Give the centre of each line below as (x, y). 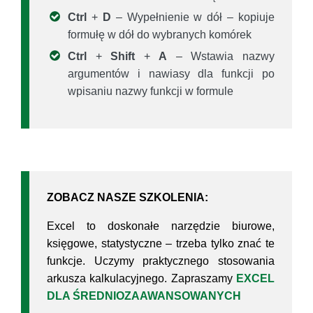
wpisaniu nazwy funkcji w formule (151, 92)
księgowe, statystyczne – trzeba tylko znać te (161, 244)
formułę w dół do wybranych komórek (160, 35)
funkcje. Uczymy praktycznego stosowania (161, 261)
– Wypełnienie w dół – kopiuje (192, 17)
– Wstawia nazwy (221, 57)
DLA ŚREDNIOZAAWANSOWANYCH (144, 296)
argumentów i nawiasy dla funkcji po (171, 74)
